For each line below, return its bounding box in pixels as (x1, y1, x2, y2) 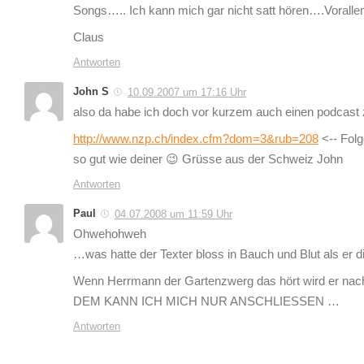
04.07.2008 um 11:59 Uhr (115, 208, 232, 221)
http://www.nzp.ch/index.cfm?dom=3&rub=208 (73, 132, 318, 146)
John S (73, 85, 109, 98)
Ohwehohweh (73, 227, 146, 241)
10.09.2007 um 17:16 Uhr (128, 86, 246, 99)
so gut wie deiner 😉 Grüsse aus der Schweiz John (73, 153, 343, 167)
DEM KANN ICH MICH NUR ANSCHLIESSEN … (73, 295, 340, 309)
